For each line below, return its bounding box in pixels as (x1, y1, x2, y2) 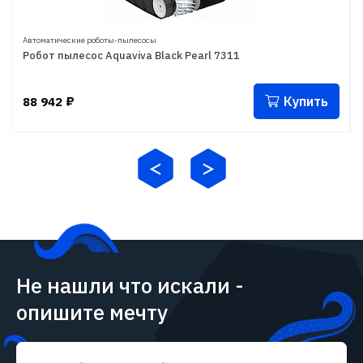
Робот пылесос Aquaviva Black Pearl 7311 (23, 49, 240, 62)
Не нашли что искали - (16, 271, 244, 299)
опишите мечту (16, 298, 168, 326)
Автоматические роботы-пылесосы (23, 35, 156, 45)
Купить (284, 93, 328, 109)
